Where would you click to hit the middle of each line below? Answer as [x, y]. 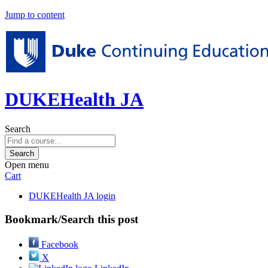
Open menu [27, 165]
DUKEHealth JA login [72, 196]
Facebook [59, 245]
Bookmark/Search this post [71, 219]
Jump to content [35, 15]
